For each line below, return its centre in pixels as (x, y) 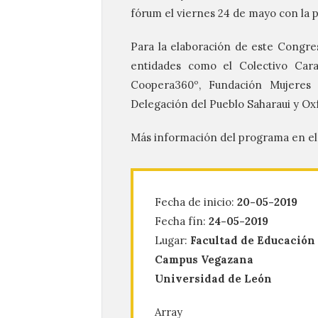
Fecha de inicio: (196, 202)
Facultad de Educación (253, 240)
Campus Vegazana (204, 259)
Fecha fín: (182, 221)
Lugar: (172, 240)
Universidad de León (213, 279)
